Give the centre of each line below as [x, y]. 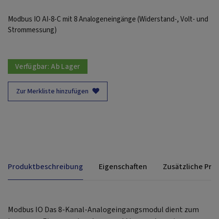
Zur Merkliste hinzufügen [52, 92]
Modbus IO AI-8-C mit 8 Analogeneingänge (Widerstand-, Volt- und [108, 20]
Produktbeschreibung [45, 167]
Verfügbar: [33, 66]
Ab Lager [66, 66]
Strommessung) [32, 30]
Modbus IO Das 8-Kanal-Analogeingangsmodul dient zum [103, 210]
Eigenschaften [123, 167]
